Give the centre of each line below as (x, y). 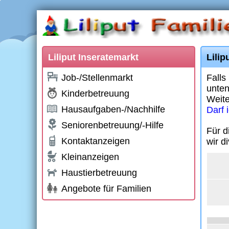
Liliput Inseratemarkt (93, 57)
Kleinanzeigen (90, 157)
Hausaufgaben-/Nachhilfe (113, 109)
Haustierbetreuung (99, 173)
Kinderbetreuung (95, 94)
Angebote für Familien (106, 189)
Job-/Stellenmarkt (97, 78)
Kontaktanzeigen (96, 141)
